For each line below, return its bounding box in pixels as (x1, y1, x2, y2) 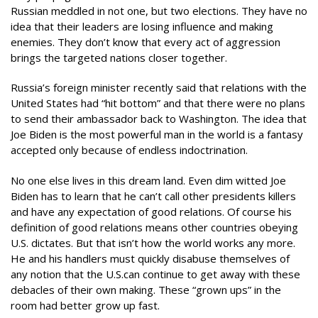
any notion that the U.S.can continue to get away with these (11, 266, 300, 281)
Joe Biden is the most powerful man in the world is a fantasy (11, 127, 303, 141)
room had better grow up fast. (11, 297, 165, 312)
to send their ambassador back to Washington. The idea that (11, 111, 307, 126)
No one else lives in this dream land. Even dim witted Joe (11, 172, 286, 187)
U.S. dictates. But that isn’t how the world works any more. (11, 235, 295, 250)
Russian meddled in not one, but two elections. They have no (11, 3, 307, 18)
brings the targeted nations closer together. (11, 50, 230, 65)
